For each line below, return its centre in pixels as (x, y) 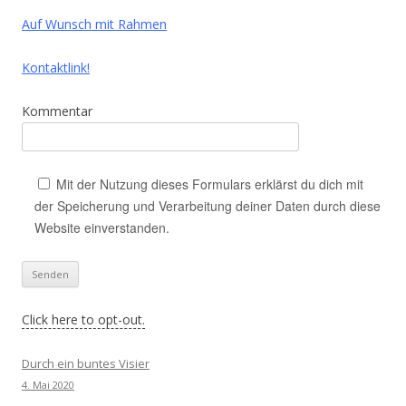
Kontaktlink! (56, 68)
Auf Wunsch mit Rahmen (94, 24)
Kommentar (57, 111)
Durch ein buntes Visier (86, 363)
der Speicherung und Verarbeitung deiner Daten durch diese (208, 206)
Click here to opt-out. (83, 319)
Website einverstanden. (102, 227)
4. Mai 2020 (48, 385)
